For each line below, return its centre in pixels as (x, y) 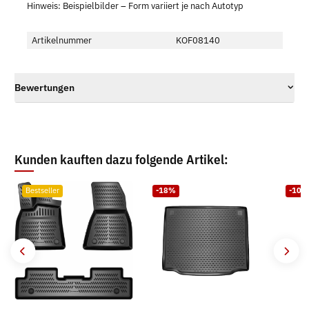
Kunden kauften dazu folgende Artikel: (121, 159)
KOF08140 (198, 40)
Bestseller (42, 191)
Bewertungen (44, 88)
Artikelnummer (61, 40)
